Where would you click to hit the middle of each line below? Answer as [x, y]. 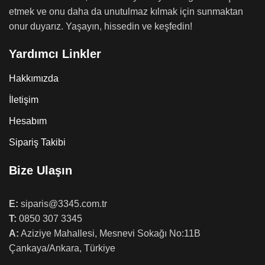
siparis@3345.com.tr [63, 204]
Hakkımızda [34, 79]
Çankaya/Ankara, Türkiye [62, 248]
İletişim [24, 100]
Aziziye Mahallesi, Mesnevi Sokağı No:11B [110, 234]
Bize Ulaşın [41, 171]
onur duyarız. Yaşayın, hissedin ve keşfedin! [101, 27]
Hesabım [28, 121]
